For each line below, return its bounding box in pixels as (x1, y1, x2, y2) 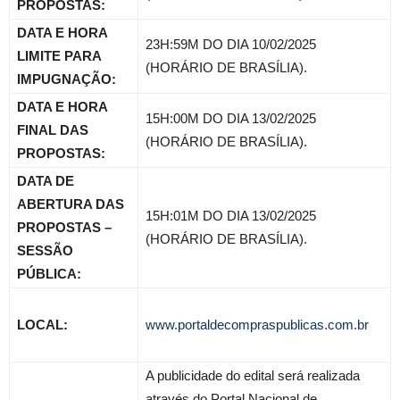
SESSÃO (17, 243, 73, 258)
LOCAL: (17, 317, 68, 332)
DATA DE (17, 173, 74, 188)
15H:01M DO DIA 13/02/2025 (146, 208, 316, 223)
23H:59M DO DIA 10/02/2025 (146, 37, 316, 52)
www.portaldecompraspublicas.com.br (146, 317, 369, 332)
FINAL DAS (17, 122, 88, 137)
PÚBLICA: (17, 266, 81, 281)
